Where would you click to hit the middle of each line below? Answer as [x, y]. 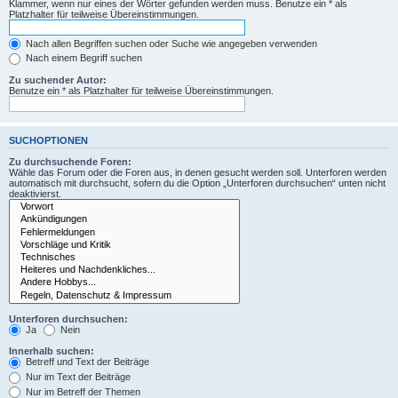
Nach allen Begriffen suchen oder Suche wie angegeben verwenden [170, 43]
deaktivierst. [35, 194]
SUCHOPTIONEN [48, 140]
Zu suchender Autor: [58, 80]
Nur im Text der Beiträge [77, 376]
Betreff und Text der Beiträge [86, 362]
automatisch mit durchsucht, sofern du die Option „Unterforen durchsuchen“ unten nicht [197, 183]
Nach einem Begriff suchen [83, 58]
